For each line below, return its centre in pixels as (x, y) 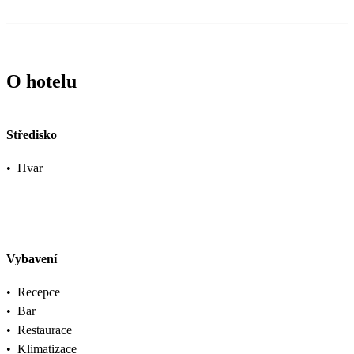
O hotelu (41, 81)
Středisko (32, 135)
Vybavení (32, 258)
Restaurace (45, 330)
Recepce (39, 292)
